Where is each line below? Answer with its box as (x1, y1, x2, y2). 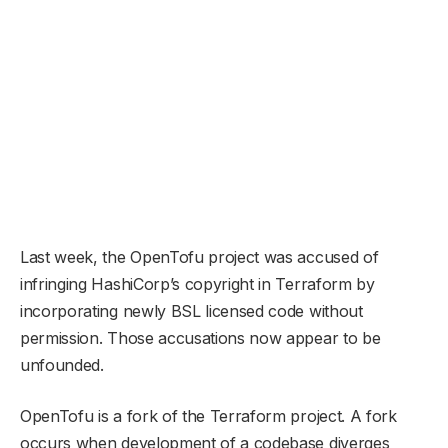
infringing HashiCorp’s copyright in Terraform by (20, 273, 375, 294)
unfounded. (20, 354, 104, 375)
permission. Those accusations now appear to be (20, 327, 381, 348)
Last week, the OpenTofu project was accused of (20, 246, 379, 267)
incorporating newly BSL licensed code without (20, 300, 363, 321)
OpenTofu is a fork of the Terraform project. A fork (20, 405, 397, 426)
